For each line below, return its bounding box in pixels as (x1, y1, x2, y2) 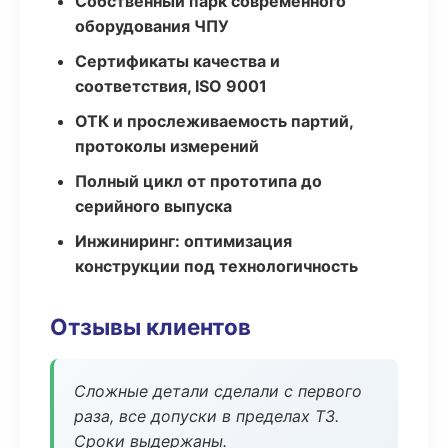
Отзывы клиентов (50, 313, 251, 340)
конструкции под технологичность (75, 256, 358, 276)
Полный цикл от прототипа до (75, 171, 322, 191)
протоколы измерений (75, 136, 259, 156)
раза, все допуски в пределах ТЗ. (74, 406, 339, 426)
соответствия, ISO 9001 (75, 76, 267, 96)
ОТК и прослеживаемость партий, (75, 111, 353, 131)
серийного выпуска (75, 196, 232, 216)
